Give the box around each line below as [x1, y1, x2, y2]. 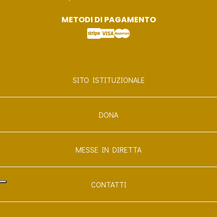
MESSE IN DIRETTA [76, 144, 141, 155]
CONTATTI [91, 179, 126, 189]
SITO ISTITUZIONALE [72, 75, 145, 85]
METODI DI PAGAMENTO [61, 14, 156, 25]
